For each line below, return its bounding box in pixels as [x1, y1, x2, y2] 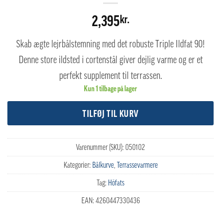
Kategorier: [63, 160, 92, 169]
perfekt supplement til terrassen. [59, 70, 162, 81]
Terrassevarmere [116, 160, 158, 169]
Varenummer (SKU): [76, 142, 125, 151]
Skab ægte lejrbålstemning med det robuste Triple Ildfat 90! [16, 38, 205, 50]
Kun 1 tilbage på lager [84, 84, 137, 93]
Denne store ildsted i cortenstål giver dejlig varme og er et [18, 54, 203, 66]
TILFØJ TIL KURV [82, 108, 139, 119]
